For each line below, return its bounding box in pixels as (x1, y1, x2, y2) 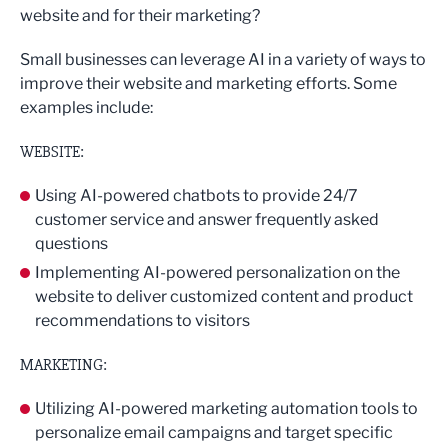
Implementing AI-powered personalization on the (34, 263, 400, 283)
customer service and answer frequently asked (34, 210, 379, 230)
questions (34, 234, 108, 254)
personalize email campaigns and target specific (34, 423, 393, 443)
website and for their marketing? (20, 6, 260, 26)
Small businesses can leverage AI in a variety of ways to (20, 50, 426, 70)
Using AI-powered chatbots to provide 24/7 (34, 186, 358, 206)
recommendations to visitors (34, 311, 250, 331)
